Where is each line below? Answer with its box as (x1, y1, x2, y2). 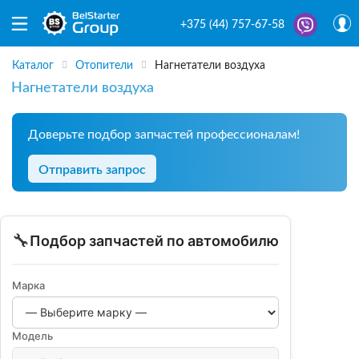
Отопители (75, 60, 133, 72)
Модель (12, 329, 53, 342)
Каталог (12, 60, 54, 72)
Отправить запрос (38, 163, 146, 176)
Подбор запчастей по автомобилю (30, 232, 279, 249)
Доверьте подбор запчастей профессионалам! (28, 127, 300, 141)
